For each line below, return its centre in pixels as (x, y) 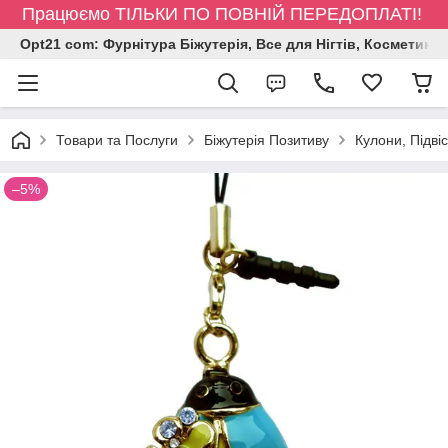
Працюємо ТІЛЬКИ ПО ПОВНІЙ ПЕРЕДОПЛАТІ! (224, 14)
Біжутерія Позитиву (266, 140)
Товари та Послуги (117, 140)
